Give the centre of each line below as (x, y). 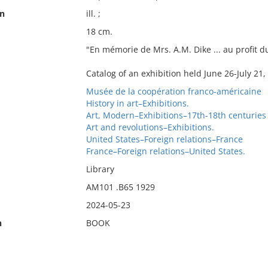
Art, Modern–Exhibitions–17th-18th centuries (176, 115)
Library (100, 169)
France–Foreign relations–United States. (165, 151)
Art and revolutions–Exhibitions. (150, 127)
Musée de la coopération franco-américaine (173, 91)
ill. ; (93, 13)
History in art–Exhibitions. (137, 103)
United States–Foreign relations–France (164, 139)
